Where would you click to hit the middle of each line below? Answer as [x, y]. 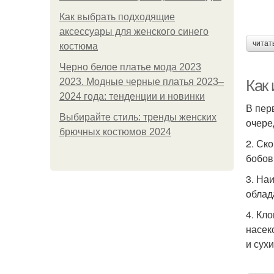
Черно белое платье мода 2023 [130, 67]
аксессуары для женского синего [134, 31]
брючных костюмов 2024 [115, 132]
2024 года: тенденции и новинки [132, 96]
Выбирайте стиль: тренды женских [138, 117]
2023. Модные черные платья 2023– [142, 82]
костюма [79, 46]
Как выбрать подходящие [117, 17]
